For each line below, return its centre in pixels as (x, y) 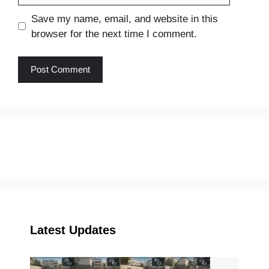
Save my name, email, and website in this (124, 19)
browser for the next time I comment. (114, 34)
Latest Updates (73, 230)
